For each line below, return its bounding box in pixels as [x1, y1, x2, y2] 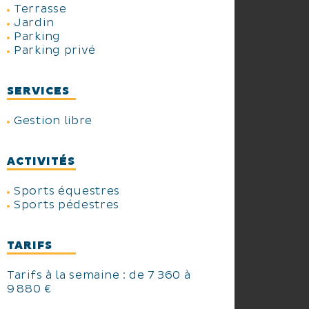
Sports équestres [14, 184, 121, 198]
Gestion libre [14, 114, 93, 128]
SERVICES [7, 84, 70, 98]
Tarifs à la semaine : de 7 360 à [7, 268, 191, 282]
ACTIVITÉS [7, 154, 75, 168]
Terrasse [14, 2, 67, 16]
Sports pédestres [14, 198, 120, 212]
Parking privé [14, 43, 97, 57]
